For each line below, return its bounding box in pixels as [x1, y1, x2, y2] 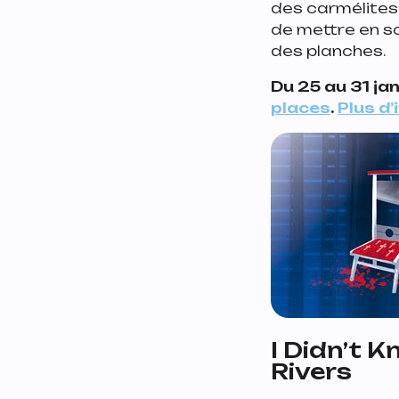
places [271, 98, 330, 117]
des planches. [271, 41, 386, 60]
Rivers [271, 357, 352, 385]
